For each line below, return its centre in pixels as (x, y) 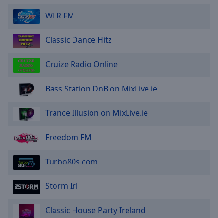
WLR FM (60, 15)
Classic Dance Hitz (79, 40)
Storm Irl (62, 186)
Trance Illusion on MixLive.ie (97, 113)
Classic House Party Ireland (95, 210)
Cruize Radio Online (82, 64)
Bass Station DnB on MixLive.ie (101, 88)
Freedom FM (68, 137)
